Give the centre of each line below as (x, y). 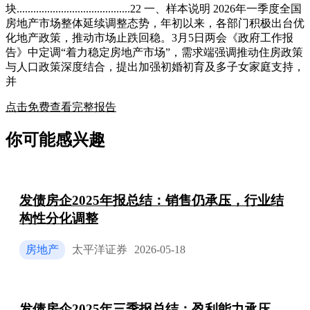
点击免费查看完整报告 (61, 107)
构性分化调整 (59, 218)
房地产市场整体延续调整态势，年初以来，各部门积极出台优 (155, 24)
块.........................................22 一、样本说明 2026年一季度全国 (154, 9)
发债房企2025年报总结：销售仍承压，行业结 (152, 200)
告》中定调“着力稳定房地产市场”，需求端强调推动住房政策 (154, 53)
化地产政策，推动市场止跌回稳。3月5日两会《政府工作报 (149, 38)
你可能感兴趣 (55, 140)
